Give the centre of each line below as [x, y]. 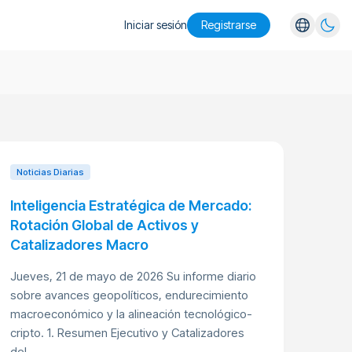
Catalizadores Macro [79, 245]
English [308, 63]
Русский [311, 143]
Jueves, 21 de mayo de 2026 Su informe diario [133, 276]
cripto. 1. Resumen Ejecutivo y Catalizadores [127, 333]
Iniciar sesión [156, 25]
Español [309, 90]
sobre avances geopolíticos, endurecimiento [129, 295]
